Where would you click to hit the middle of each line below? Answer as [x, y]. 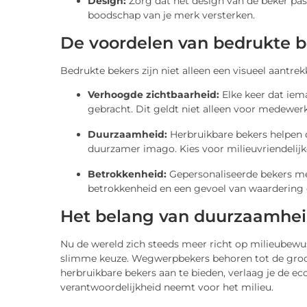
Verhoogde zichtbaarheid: [153, 95]
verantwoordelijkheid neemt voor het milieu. [167, 287]
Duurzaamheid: [127, 135]
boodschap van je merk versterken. [171, 15]
